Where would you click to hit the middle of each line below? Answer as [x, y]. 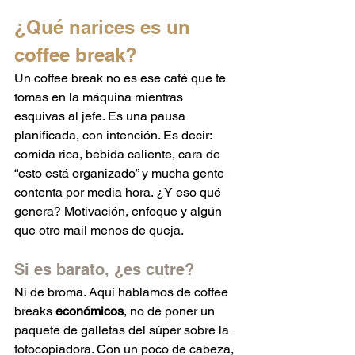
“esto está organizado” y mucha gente [121, 174]
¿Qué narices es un [105, 27]
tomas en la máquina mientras [100, 97]
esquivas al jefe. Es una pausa [101, 116]
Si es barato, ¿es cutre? [104, 270]
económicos [90, 311]
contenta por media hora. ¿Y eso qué [119, 193]
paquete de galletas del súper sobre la [123, 330]
